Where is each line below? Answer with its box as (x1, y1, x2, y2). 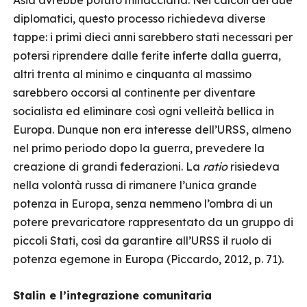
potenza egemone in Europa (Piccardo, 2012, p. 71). (13, 252, 284, 266)
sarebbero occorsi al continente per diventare (13, 86, 256, 99)
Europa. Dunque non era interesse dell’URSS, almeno (13, 123, 291, 136)
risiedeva (228, 160, 280, 173)
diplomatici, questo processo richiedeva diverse (13, 12, 266, 25)
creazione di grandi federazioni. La (13, 160, 203, 173)
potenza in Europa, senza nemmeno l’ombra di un (13, 197, 273, 210)
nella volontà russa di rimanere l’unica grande (13, 178, 257, 192)
